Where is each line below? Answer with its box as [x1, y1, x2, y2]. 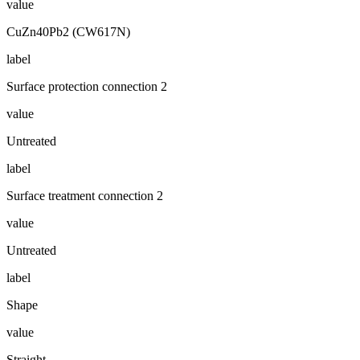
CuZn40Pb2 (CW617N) [6, 24, 130, 39]
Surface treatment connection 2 [6, 188, 163, 202]
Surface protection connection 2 [6, 79, 167, 93]
